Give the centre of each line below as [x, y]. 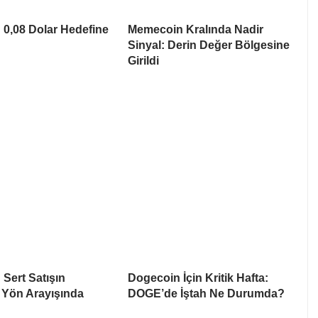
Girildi [143, 60]
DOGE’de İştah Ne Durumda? [206, 293]
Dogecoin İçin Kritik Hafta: [198, 278]
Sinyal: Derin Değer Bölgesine [209, 45]
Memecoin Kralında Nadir [196, 29]
